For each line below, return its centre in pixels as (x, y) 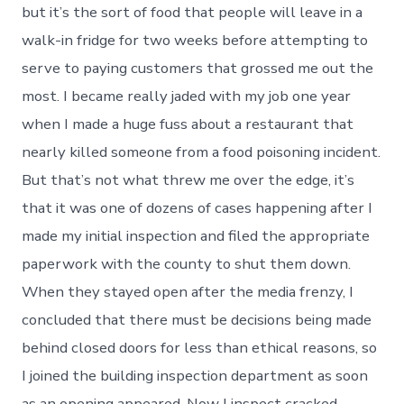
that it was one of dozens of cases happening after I (197, 207)
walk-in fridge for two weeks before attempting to (195, 40)
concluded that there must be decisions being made (197, 319)
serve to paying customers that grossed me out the (198, 68)
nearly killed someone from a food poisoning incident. (202, 151)
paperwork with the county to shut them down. (187, 263)
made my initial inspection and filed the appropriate (196, 235)
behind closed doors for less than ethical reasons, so (200, 347)
